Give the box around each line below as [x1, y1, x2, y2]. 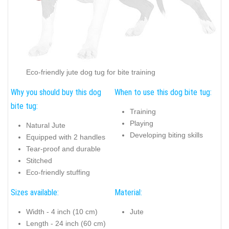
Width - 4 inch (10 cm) [26, 208, 98, 216]
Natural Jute [26, 121, 65, 130]
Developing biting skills [130, 131, 203, 140]
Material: [114, 187, 142, 197]
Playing [130, 119, 153, 128]
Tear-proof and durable [26, 145, 101, 153]
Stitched [26, 156, 52, 165]
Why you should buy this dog [11, 87, 101, 97]
